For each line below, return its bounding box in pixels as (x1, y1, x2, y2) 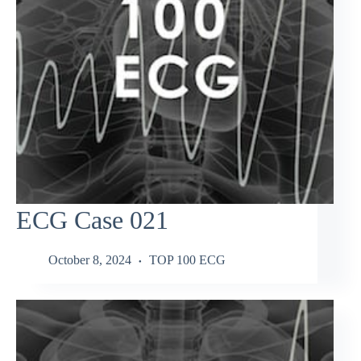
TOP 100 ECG (149, 252, 226, 267)
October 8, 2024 (48, 252, 131, 267)
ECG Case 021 (16, 205, 168, 235)
